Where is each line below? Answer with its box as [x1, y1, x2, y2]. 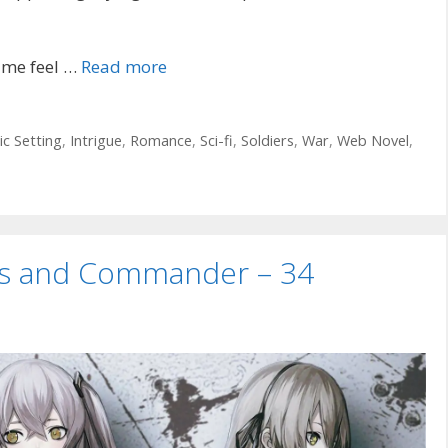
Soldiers [240, 130, 294, 150]
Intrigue [69, 130, 122, 150]
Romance [129, 130, 192, 150]
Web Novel [336, 130, 409, 150]
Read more [81, 54, 167, 78]
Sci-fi [199, 130, 233, 150]
